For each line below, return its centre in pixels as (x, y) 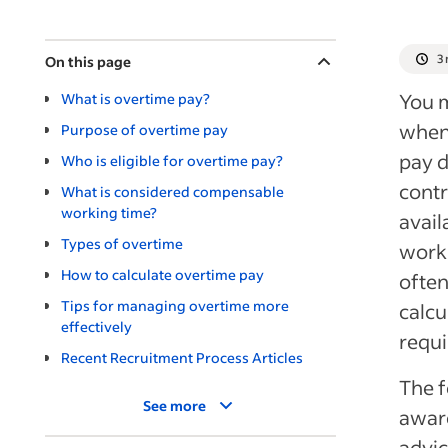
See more (174, 405)
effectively (96, 326)
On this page (88, 61)
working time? (109, 212)
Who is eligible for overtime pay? (172, 160)
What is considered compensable (172, 191)
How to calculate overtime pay (162, 274)
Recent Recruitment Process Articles (182, 357)
